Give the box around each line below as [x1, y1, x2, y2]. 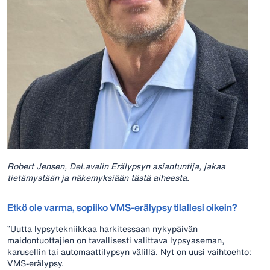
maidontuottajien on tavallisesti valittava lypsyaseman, [7, 233, 224, 246]
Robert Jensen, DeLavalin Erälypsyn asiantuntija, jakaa [7, 159, 225, 172]
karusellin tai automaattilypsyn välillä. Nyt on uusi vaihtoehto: [7, 245, 251, 258]
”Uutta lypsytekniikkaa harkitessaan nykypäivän [7, 222, 198, 235]
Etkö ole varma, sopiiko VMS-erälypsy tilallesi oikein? [7, 199, 237, 215]
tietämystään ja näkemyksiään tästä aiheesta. [7, 171, 192, 184]
